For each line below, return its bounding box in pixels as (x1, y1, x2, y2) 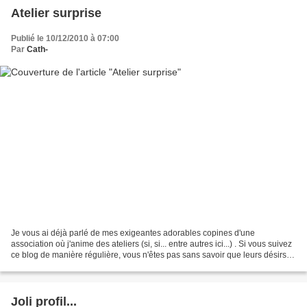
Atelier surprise (11, 6, 101, 21)
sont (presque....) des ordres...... (11, 260, 127, 271)
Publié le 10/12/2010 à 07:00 (11, 34, 119, 44)
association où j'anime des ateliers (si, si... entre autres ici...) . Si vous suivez (11, 238, 292, 249)
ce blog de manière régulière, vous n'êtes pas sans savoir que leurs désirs (11, 249, 286, 260)
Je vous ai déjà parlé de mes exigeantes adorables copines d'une (11, 228, 255, 238)
